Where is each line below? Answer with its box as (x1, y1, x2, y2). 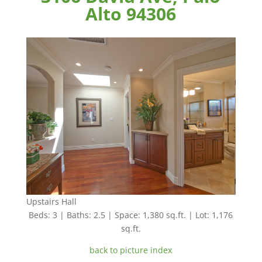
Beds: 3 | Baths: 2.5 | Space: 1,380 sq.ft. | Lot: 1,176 (29, 209, 233, 220)
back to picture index (89, 244, 173, 256)
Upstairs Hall (26, 195, 77, 207)
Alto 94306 (85, 2, 177, 26)
